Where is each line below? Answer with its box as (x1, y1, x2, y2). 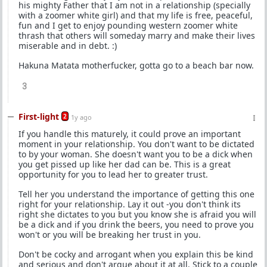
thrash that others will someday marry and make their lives (18, 30, 255, 41)
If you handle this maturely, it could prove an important (18, 128, 241, 139)
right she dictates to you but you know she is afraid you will (18, 209, 256, 220)
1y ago (71, 113, 92, 122)
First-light (18, 111, 59, 122)
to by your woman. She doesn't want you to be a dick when (18, 148, 253, 160)
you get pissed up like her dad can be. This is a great (18, 159, 231, 170)
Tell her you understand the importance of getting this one (18, 188, 254, 200)
